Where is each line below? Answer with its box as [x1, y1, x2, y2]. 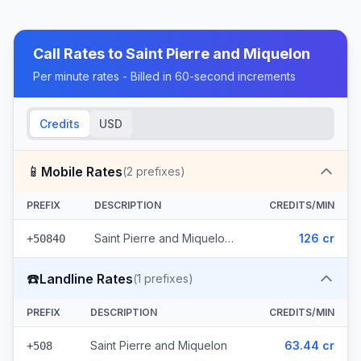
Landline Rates [39, 270, 133, 287]
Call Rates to [33, 45, 126, 62]
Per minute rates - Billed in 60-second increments [33, 69, 296, 83]
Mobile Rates [41, 163, 122, 180]
